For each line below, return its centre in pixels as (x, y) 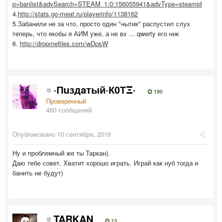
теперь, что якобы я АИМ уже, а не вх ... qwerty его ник (96, 33)
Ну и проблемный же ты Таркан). (61, 153)
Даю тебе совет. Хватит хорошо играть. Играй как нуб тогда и (105, 163)
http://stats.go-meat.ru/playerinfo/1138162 (78, 13)
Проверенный (66, 101)
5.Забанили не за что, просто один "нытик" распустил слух (101, 23)
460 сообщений (69, 110)
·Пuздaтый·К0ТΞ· (95, 89)
